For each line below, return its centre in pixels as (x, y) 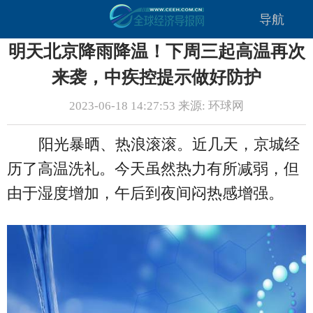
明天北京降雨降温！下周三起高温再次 (156, 51)
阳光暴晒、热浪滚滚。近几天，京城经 (169, 145)
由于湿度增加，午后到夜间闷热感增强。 (145, 194)
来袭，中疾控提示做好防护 (156, 77)
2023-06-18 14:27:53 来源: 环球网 (156, 106)
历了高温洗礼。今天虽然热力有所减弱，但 (153, 169)
